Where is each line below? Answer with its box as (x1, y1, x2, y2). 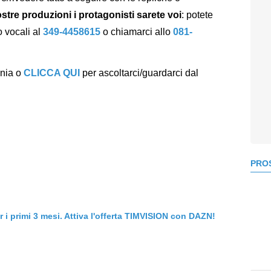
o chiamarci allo (103, 26, 173, 37)
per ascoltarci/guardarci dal (82, 68, 198, 79)
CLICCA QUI (24, 68, 80, 79)
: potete (181, 9, 213, 20)
